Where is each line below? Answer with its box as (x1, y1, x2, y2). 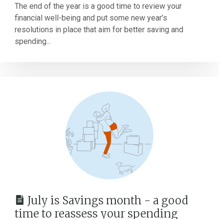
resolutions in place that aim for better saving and (15, 25, 183, 34)
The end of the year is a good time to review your (15, 1, 182, 11)
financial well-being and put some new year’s (15, 13, 167, 22)
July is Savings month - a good (27, 194, 188, 207)
